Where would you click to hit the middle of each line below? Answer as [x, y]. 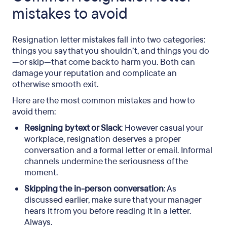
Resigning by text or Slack [73, 128]
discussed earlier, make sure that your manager [113, 200]
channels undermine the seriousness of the [106, 161]
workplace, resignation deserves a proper [102, 139]
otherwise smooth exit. [56, 84]
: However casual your [162, 128]
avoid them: [34, 112]
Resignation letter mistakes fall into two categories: [109, 40]
